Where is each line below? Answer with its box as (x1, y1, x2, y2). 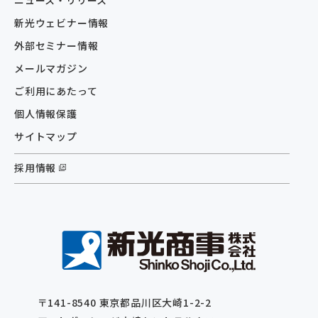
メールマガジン (14, 60, 88, 75)
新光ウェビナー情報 (14, 15, 109, 30)
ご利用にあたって (14, 83, 98, 98)
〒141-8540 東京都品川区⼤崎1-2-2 (37, 295, 212, 310)
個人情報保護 (14, 106, 77, 121)
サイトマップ (14, 128, 77, 143)
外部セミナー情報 (14, 38, 99, 53)
